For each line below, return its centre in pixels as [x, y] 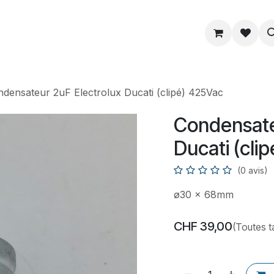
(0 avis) [253, 170]
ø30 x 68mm [204, 194]
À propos [213, 33]
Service [55, 33]
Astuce [132, 33]
